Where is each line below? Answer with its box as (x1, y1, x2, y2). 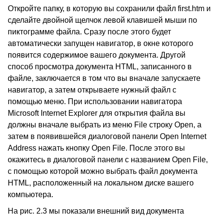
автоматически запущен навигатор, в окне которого (8, 39, 193, 47)
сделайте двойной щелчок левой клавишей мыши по (8, 16, 197, 24)
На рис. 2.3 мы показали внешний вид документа (8, 207, 184, 215)
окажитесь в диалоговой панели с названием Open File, (8, 155, 208, 164)
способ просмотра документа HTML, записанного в (8, 62, 192, 71)
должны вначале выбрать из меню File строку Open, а (8, 121, 201, 129)
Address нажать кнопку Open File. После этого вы (8, 144, 185, 152)
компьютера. (8, 190, 53, 199)
